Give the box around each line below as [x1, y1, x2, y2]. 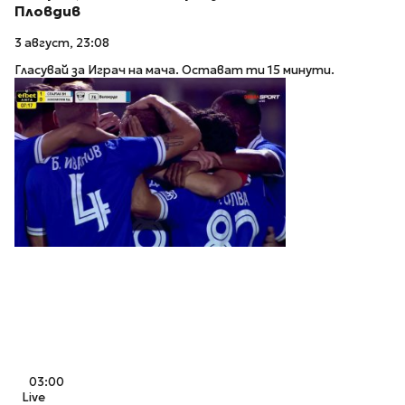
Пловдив [14, 3, 80, 21]
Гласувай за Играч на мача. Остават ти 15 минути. [14, 62, 334, 79]
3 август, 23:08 [14, 34, 109, 51]
